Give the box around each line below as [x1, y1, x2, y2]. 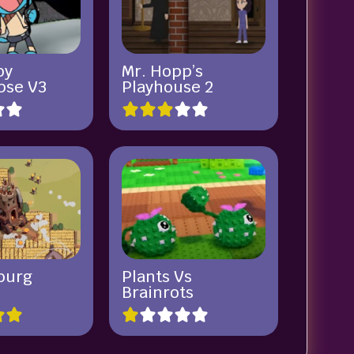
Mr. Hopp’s [121, 61, 203, 82]
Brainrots [121, 282, 194, 303]
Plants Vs [121, 266, 192, 288]
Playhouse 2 [121, 77, 213, 98]
